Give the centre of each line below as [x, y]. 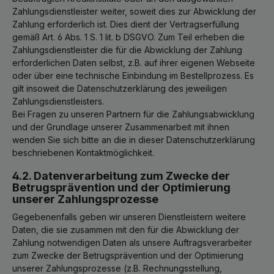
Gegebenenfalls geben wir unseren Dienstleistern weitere [129, 217]
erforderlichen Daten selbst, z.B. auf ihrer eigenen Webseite [134, 62]
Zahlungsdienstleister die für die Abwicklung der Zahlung [127, 50]
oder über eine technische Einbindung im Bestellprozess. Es [133, 75]
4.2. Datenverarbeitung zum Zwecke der [121, 176]
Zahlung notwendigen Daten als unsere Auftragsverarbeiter [132, 242]
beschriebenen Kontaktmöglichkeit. [83, 152]
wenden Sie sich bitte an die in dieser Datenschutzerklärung [134, 139]
